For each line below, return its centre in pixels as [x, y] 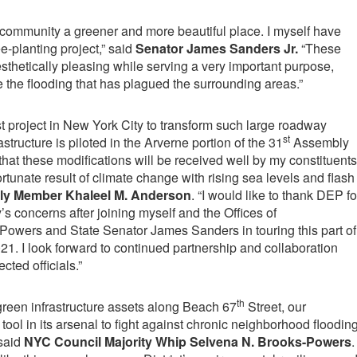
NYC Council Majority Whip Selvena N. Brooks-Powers [187, 342]
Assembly [319, 143]
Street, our [275, 307]
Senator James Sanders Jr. [216, 49]
